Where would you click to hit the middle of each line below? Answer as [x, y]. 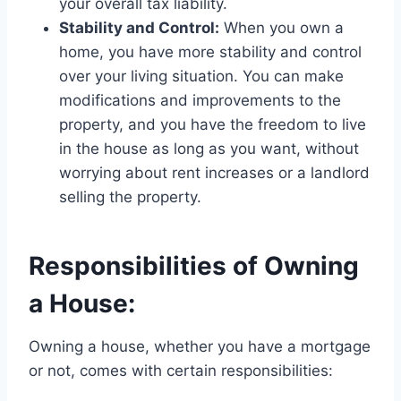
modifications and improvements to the [200, 101]
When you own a [282, 28]
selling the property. [130, 197]
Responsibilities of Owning [194, 266]
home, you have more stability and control [210, 52]
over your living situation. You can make [201, 77]
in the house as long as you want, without [209, 149]
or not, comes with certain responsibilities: [181, 371]
